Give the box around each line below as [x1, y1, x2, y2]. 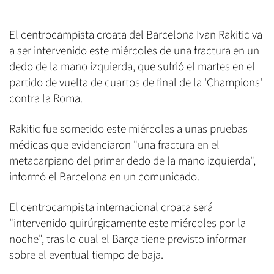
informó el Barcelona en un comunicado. [9, 168, 199, 185]
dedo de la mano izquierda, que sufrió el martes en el [9, 58, 255, 75]
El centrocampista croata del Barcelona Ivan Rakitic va [9, 26, 262, 43]
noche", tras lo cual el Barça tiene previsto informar [9, 231, 246, 248]
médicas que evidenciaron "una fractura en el [9, 136, 220, 154]
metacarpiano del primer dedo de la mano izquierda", [9, 152, 256, 169]
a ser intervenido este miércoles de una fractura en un [9, 42, 259, 59]
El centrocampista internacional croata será [9, 199, 213, 216]
